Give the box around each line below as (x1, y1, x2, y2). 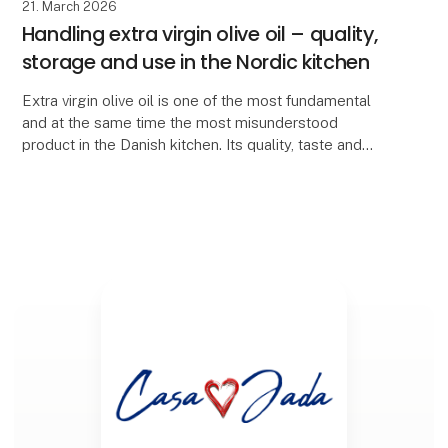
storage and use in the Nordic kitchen (21, 47, 370, 76)
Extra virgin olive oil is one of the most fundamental (21, 92, 371, 110)
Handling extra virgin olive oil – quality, (21, 19, 378, 48)
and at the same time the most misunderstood (21, 114, 338, 132)
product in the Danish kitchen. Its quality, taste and (21, 136, 362, 154)
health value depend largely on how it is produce (21, 158, 354, 176)
